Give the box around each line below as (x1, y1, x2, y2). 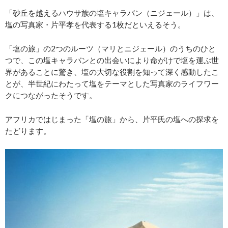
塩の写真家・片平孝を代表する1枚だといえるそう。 (5, 20, 185, 30)
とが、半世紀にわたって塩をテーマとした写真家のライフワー (5, 79, 219, 89)
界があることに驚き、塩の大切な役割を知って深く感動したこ (5, 67, 219, 77)
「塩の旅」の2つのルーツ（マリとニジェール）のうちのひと (5, 44, 216, 53)
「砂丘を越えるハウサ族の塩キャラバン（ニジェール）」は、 (5, 8, 219, 18)
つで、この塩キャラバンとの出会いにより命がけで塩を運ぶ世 (5, 55, 219, 65)
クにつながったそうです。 (5, 91, 97, 100)
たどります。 (5, 126, 51, 136)
